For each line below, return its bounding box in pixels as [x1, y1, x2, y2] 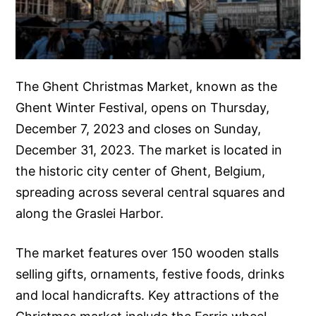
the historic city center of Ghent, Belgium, [16, 164, 266, 179]
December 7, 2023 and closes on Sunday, [16, 121, 262, 137]
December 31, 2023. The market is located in [16, 142, 283, 158]
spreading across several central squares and [16, 185, 286, 200]
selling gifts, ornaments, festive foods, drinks [16, 267, 285, 282]
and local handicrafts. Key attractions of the [16, 288, 279, 303]
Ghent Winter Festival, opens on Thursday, [16, 100, 270, 116]
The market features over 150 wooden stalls [16, 245, 279, 261]
